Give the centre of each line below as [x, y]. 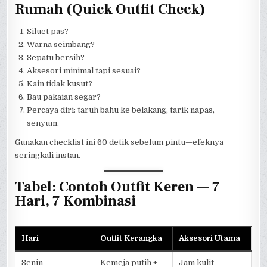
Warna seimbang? [61, 45]
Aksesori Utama [210, 238]
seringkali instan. [48, 156]
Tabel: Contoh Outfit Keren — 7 [118, 187]
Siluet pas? [48, 32]
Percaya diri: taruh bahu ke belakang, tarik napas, [121, 110]
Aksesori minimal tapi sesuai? [84, 71]
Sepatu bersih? [56, 58]
